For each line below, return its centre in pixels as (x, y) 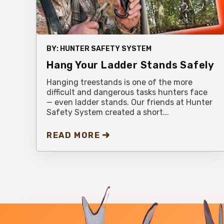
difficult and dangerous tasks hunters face (127, 92)
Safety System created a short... (108, 112)
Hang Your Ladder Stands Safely (130, 65)
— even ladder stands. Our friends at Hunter (129, 102)
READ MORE (73, 135)
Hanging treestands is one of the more (119, 82)
